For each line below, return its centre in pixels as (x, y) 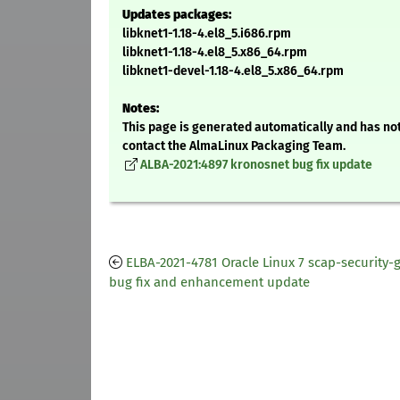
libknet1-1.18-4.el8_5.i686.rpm (207, 34)
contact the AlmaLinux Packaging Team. (234, 146)
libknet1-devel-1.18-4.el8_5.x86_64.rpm (233, 71)
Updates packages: (177, 15)
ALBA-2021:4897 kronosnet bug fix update (256, 165)
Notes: (141, 109)
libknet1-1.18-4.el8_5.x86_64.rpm (215, 53)
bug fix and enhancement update (209, 283)
